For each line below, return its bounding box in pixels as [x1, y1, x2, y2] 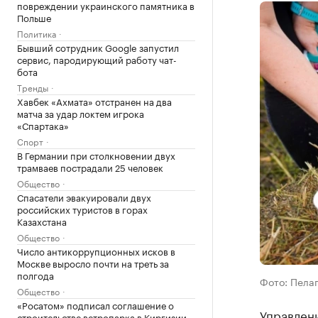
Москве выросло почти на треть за [17, 256, 169, 270]
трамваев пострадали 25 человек [17, 160, 163, 174]
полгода [17, 268, 54, 282]
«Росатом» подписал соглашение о [17, 297, 174, 312]
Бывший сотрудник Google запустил [17, 40, 179, 54]
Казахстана [17, 214, 67, 228]
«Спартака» [17, 118, 69, 132]
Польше [17, 10, 51, 24]
